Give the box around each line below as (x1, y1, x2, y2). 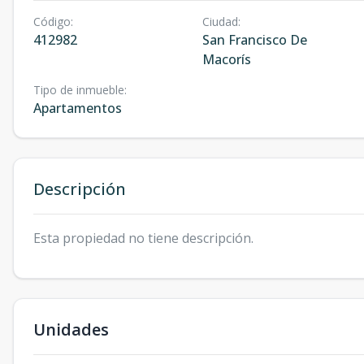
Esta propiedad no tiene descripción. (33, 229, 253, 247)
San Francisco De (201, 31, 307, 49)
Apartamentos (33, 99, 122, 117)
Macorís (201, 50, 251, 68)
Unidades (33, 318, 109, 340)
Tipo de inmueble (33, 82, 124, 97)
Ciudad (201, 14, 238, 29)
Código (33, 14, 71, 29)
